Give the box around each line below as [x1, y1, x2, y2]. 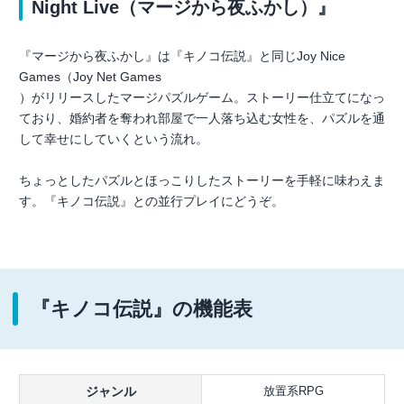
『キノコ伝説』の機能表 [31, 297, 252, 320]
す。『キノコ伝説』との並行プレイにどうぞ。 [19, 193, 284, 208]
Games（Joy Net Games [19, 69, 161, 84]
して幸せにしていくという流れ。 [19, 131, 208, 146]
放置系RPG [262, 383, 324, 398]
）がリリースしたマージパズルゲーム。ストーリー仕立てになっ [19, 89, 385, 105]
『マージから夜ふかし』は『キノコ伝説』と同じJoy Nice [19, 48, 345, 63]
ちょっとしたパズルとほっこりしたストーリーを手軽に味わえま [19, 172, 385, 188]
